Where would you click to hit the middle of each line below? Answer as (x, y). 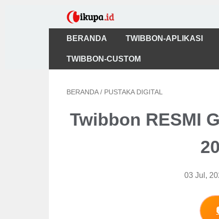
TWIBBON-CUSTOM (103, 59)
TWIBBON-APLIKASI (164, 38)
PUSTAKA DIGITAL (133, 92)
